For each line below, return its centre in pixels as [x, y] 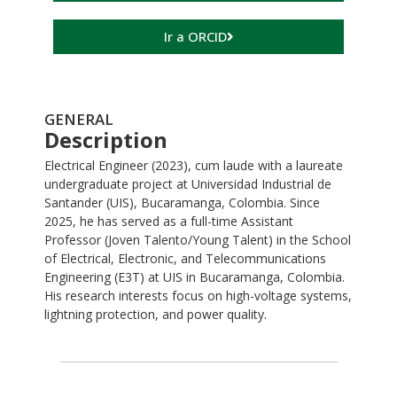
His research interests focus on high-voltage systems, [198, 296]
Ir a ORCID [195, 37]
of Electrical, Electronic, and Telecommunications [185, 259]
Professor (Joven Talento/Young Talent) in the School [198, 240]
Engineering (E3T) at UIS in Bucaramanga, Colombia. [195, 277]
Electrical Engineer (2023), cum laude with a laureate [194, 166]
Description [106, 140]
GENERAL [79, 120]
